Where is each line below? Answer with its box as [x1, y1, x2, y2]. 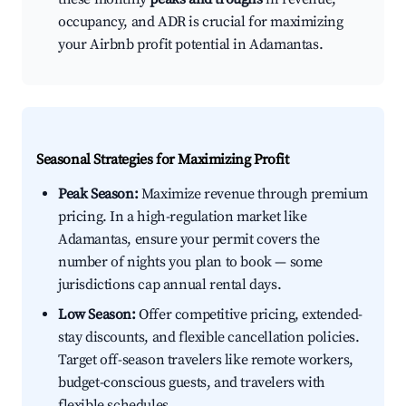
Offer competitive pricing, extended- [135, 305, 362, 324]
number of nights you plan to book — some [58, 253, 324, 272]
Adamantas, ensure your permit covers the [58, 230, 321, 249]
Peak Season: [58, 185, 139, 204]
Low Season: [58, 305, 136, 324]
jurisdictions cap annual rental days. [58, 275, 282, 295]
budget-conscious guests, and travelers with [58, 373, 325, 392]
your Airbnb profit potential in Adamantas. [58, 35, 324, 54]
